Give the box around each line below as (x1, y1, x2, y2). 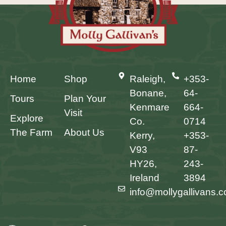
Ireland (129, 173, 159, 184)
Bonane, (129, 88, 166, 99)
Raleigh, (129, 74, 165, 85)
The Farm (10, 127, 52, 138)
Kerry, (129, 130, 155, 141)
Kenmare (129, 102, 169, 113)
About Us (64, 127, 104, 138)
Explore (10, 113, 43, 124)
